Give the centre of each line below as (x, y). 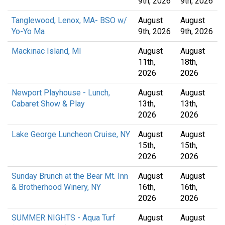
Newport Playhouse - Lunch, (61, 93)
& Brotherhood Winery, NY (56, 187)
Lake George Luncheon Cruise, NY (71, 135)
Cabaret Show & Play (48, 104)
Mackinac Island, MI (46, 51)
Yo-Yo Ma (28, 32)
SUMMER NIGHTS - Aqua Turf (64, 218)
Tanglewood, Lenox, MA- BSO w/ (69, 21)
